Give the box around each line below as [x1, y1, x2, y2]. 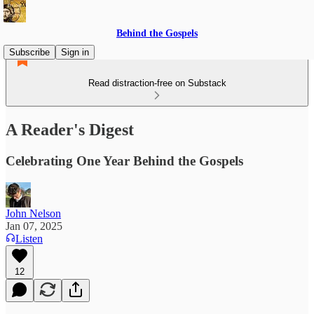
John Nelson [6, 207, 61, 219]
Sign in [61, 47, 89, 57]
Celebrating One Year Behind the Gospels [6, 153, 243, 168]
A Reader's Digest [6, 120, 134, 139]
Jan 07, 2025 [6, 219, 62, 232]
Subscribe [9, 47, 50, 57]
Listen [15, 232, 43, 245]
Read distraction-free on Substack [88, 78, 226, 88]
